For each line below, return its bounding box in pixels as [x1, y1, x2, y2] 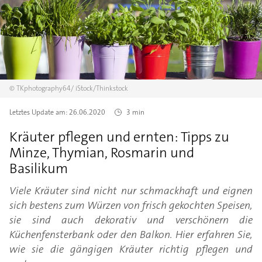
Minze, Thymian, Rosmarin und [9, 143, 194, 163]
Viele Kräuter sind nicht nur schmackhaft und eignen [9, 184, 253, 198]
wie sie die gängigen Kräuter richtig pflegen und [9, 242, 253, 257]
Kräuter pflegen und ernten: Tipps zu [9, 127, 229, 147]
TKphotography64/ [16, 84, 74, 94]
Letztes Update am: [9, 108, 69, 118]
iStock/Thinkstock [75, 84, 128, 94]
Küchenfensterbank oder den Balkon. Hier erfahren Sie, [9, 227, 253, 242]
